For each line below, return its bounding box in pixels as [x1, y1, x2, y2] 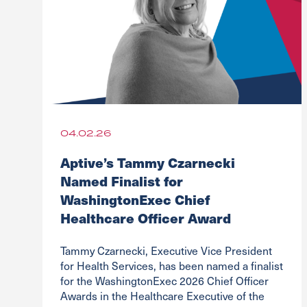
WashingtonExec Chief [60, 188, 210, 209]
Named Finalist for [60, 170, 183, 191]
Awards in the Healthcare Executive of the [60, 288, 265, 303]
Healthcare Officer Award [60, 207, 231, 228]
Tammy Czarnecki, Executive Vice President [60, 243, 272, 258]
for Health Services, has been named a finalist [60, 258, 283, 273]
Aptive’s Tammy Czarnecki [60, 151, 235, 172]
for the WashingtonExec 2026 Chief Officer [60, 273, 269, 288]
